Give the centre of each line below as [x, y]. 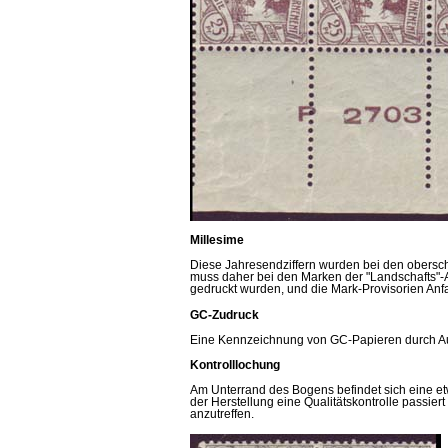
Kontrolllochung [235, 365]
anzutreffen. [222, 414]
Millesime [217, 239]
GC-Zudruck [224, 314]
